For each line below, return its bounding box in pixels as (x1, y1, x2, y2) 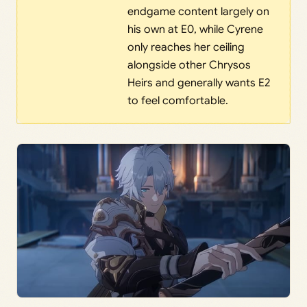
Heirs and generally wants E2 (127, 76, 270, 90)
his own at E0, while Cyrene (127, 23, 263, 37)
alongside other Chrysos (127, 58, 251, 73)
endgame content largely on (127, 5, 269, 19)
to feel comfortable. (127, 94, 228, 108)
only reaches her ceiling (127, 40, 245, 55)
